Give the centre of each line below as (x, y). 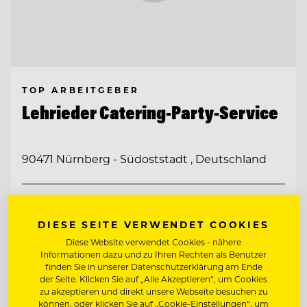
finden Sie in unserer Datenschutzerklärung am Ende (153, 267)
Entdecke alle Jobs (66, 283)
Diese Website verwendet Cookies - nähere (153, 242)
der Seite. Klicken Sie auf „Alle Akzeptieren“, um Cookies (153, 279)
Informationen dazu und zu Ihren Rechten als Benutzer (153, 254)
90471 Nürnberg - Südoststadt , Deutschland (144, 159)
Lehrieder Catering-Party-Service (150, 112)
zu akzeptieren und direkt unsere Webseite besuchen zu (153, 291)
